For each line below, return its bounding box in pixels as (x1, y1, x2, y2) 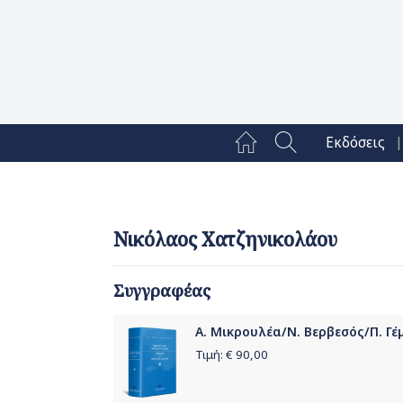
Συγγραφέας (113, 280, 210, 302)
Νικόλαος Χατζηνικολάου (113, 227, 337, 253)
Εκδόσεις (325, 133, 385, 153)
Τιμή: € (195, 346, 236, 363)
